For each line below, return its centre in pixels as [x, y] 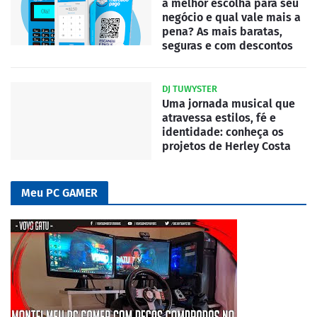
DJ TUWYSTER [190, 88]
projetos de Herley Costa [226, 146]
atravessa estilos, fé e [219, 117]
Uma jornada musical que [229, 103]
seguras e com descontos [227, 45]
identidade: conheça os [223, 132]
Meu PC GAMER [59, 192]
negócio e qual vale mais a [231, 17]
